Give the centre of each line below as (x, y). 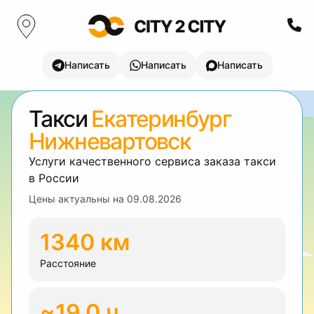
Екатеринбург (162, 119)
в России (54, 178)
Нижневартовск (110, 141)
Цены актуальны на (78, 199)
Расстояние (68, 263)
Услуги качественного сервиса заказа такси (152, 161)
